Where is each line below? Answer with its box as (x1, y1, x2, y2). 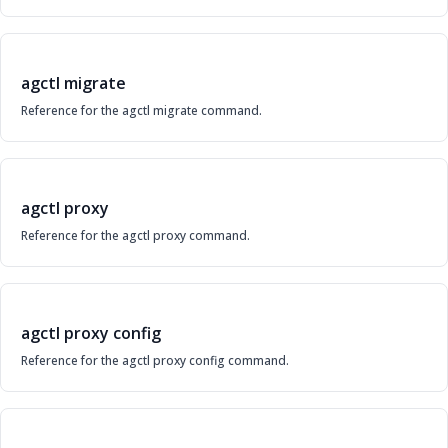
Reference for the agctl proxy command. (21, 227, 250, 245)
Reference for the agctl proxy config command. (21, 352, 289, 370)
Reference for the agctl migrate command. (21, 102, 262, 120)
